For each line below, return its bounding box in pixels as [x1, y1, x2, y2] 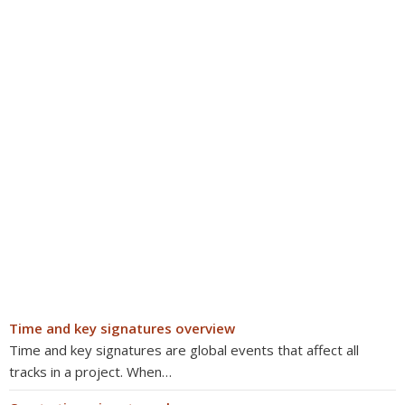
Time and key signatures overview [9, 319, 235, 337]
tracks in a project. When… [9, 363, 172, 381]
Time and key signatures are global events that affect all [9, 341, 359, 359]
